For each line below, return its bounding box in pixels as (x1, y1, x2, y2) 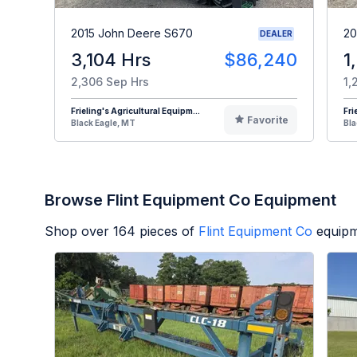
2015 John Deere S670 (71, 26, 193, 41)
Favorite (246, 113, 288, 126)
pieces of (135, 222, 194, 239)
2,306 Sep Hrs (71, 74, 149, 88)
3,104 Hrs (71, 49, 151, 70)
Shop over (45, 222, 113, 239)
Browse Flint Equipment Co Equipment (45, 190, 336, 210)
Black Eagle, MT (71, 117, 135, 127)
